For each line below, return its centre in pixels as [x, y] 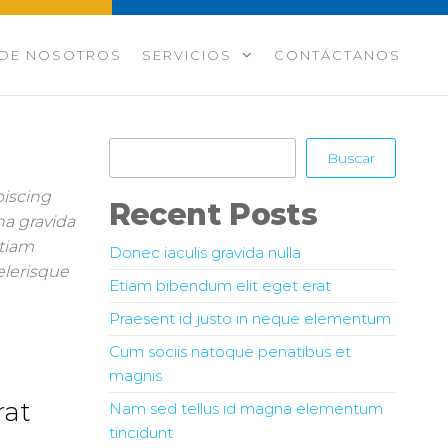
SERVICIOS [187, 55]
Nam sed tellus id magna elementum [245, 408]
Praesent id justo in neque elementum [249, 318]
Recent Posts [213, 214]
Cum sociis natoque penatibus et [229, 351]
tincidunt [140, 432]
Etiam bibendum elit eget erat [219, 285]
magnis [135, 375]
